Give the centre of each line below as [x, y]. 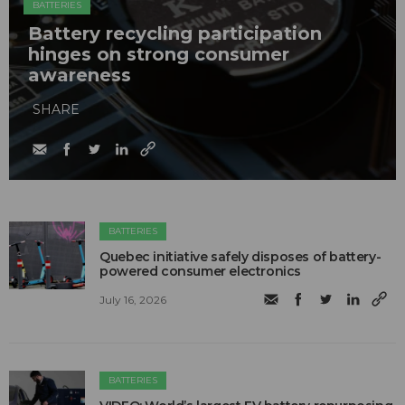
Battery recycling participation [175, 33]
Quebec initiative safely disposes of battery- [240, 256]
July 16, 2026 [133, 300]
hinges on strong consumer [159, 54]
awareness [80, 75]
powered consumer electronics [201, 271]
